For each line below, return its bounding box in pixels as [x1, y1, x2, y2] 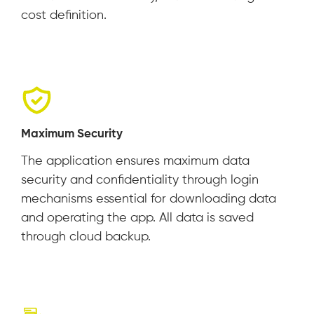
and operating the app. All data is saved [21, 212, 254, 225]
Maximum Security [21, 128, 123, 141]
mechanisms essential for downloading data [21, 193, 276, 206]
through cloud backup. [21, 231, 151, 244]
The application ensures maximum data [21, 155, 250, 168]
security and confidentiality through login [21, 174, 259, 187]
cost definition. [21, 9, 107, 22]
